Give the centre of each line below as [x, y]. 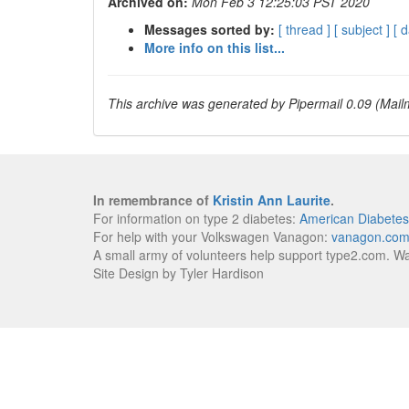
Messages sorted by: [210, 29]
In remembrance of [153, 200]
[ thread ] [304, 29]
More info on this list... [215, 47]
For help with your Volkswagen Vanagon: [212, 236]
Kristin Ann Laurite [272, 200]
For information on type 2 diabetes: [196, 218]
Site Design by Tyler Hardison [178, 273]
